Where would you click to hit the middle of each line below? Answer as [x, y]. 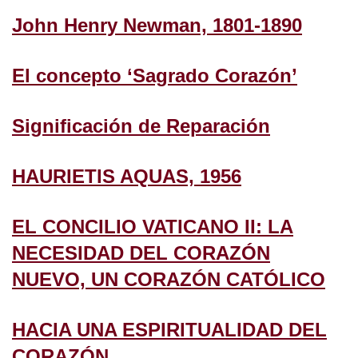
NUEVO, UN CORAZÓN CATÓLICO [169, 279]
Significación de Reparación [141, 125]
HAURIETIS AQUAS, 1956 [127, 176]
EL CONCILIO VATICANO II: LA [153, 226]
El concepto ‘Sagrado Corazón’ [155, 75]
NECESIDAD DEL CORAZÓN [141, 253]
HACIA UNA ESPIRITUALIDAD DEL [169, 329]
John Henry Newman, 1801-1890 [157, 25]
